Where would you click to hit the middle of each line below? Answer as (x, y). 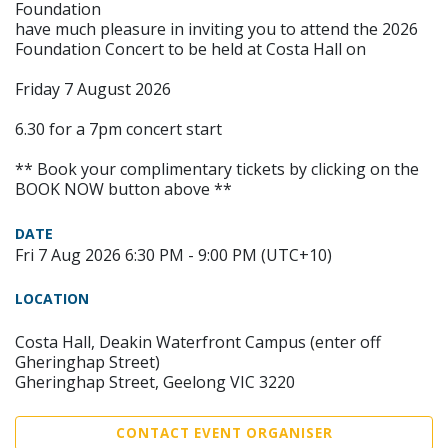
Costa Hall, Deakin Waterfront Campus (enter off (198, 341)
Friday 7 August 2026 (93, 88)
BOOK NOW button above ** (123, 188)
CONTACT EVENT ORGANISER (224, 432)
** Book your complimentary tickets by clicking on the (217, 168)
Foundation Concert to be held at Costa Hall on (190, 48)
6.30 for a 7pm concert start (118, 128)
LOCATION (52, 298)
